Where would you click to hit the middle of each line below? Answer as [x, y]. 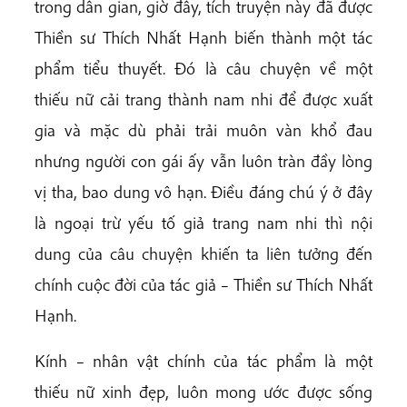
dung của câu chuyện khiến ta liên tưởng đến [203, 254]
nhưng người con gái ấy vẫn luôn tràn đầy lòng [203, 161]
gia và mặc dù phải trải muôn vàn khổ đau [203, 130]
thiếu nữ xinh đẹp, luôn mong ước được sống [203, 391]
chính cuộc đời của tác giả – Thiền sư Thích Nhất [203, 285]
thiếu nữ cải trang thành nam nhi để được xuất [203, 99]
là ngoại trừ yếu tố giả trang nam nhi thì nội [203, 223]
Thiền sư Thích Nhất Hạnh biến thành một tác [203, 38]
